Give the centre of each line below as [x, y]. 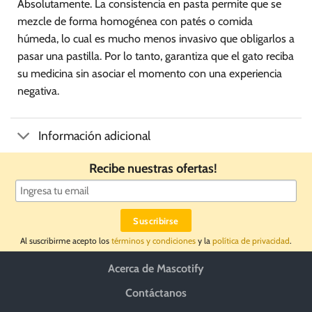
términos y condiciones [154, 241]
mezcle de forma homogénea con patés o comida [135, 22]
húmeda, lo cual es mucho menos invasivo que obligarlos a [156, 39]
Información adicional [95, 135]
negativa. [38, 91]
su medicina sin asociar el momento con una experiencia [150, 74]
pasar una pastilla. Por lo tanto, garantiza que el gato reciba [156, 56]
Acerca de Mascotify [156, 269]
